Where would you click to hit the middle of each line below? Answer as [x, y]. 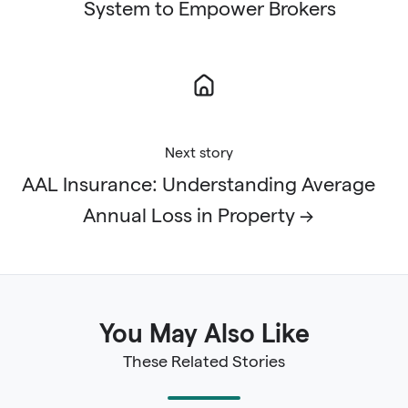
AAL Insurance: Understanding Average [199, 184]
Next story [199, 152]
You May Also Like [204, 333]
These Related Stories [204, 361]
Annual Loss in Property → [199, 214]
